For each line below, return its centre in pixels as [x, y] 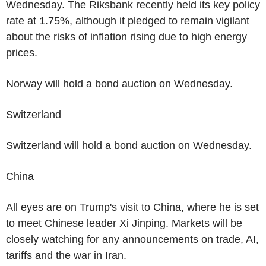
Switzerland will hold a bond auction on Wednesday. [129, 145]
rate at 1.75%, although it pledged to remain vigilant [128, 20]
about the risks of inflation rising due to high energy [126, 37]
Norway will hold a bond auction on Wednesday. [119, 83]
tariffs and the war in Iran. [66, 255]
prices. [22, 53]
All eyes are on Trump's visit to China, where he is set [132, 207]
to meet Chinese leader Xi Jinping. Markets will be [124, 223]
